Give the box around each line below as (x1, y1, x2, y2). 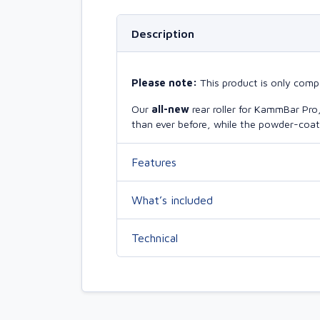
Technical (131, 231, 178, 244)
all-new (151, 103, 189, 116)
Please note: (131, 76, 200, 89)
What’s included (131, 193, 213, 206)
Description (131, 26, 194, 40)
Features (131, 155, 176, 169)
